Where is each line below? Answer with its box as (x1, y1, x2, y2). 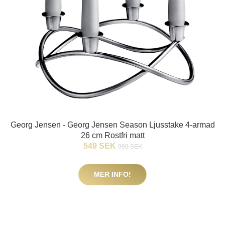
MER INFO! (94, 170, 131, 179)
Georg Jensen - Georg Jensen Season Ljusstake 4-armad (10, 121, 215, 130)
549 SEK (83, 142, 118, 151)
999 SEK (118, 143, 142, 151)
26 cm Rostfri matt (80, 131, 145, 140)
